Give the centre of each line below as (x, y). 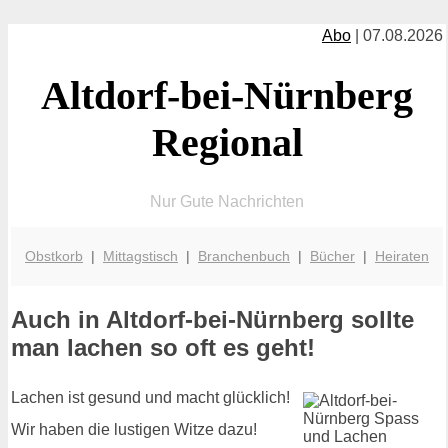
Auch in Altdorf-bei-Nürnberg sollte (212, 320)
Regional (227, 142)
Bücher (332, 255)
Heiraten (402, 255)
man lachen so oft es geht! (163, 348)
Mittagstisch (140, 255)
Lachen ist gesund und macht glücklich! (150, 398)
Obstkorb (54, 255)
